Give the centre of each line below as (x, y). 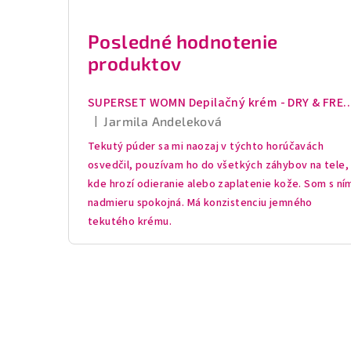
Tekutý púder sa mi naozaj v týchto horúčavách (206, 147)
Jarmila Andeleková (163, 121)
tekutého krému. (130, 222)
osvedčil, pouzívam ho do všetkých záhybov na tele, (218, 165)
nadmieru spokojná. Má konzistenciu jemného (200, 203)
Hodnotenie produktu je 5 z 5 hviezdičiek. (191, 130)
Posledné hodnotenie (183, 41)
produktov (135, 63)
